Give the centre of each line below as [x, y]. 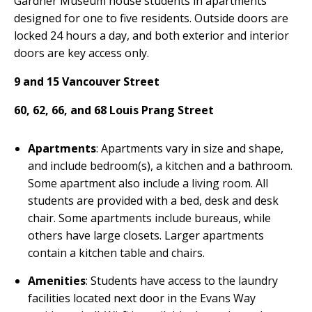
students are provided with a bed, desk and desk [153, 200]
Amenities [57, 280]
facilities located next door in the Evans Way [142, 298]
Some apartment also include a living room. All [148, 183]
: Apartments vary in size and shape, [190, 148]
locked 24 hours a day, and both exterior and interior [151, 35]
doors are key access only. [81, 53]
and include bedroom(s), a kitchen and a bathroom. [160, 165]
